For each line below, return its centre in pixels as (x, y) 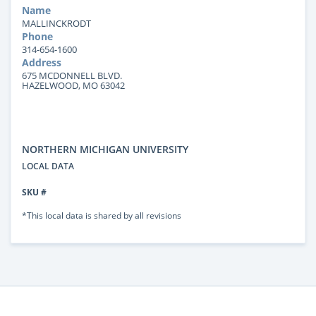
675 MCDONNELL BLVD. (72, 75)
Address (42, 62)
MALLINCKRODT (56, 23)
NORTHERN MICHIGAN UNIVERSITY (105, 149)
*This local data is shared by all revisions (102, 215)
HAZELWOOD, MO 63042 (73, 85)
